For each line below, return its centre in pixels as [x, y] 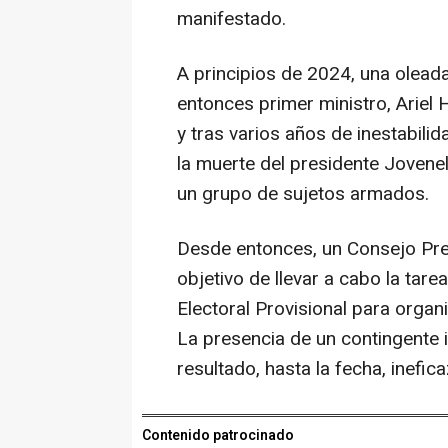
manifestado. [231, 18]
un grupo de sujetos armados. [303, 193]
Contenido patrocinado [218, 435]
